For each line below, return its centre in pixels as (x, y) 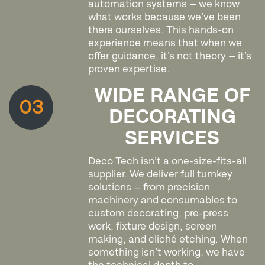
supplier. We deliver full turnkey (161, 174)
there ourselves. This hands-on (161, 30)
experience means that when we (165, 43)
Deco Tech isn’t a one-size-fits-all (168, 161)
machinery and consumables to (163, 200)
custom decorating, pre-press (159, 213)
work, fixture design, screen (153, 226)
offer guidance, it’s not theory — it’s (170, 56)
